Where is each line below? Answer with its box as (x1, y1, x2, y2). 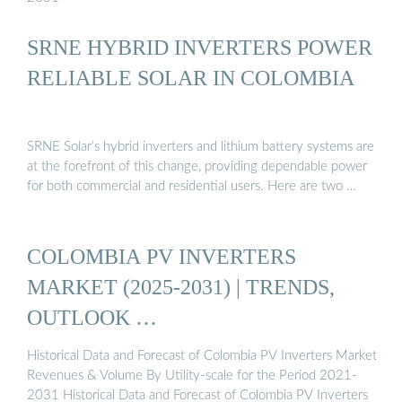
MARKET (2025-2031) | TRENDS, (27, 274, 335, 299)
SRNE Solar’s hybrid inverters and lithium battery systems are (27, 140, 374, 154)
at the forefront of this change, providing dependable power (27, 160, 367, 174)
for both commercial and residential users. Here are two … (27, 179, 356, 194)
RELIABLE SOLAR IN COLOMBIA (27, 65, 354, 90)
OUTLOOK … (27, 304, 157, 329)
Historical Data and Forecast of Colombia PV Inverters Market (27, 348, 377, 363)
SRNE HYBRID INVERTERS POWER (27, 34, 372, 59)
